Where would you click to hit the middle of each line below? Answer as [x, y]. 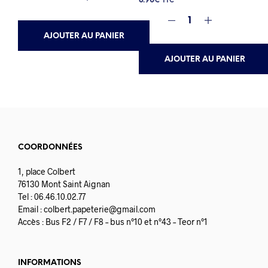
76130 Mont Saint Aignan [64, 184]
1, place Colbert [47, 172]
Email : [31, 209]
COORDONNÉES [50, 148]
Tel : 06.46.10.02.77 [52, 197]
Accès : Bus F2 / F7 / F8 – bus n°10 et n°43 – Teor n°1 [113, 222]
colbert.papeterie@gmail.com [100, 209]
